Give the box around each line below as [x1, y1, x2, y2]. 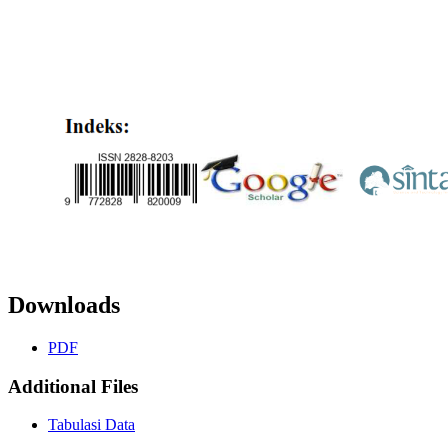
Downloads [8, 291, 120, 318]
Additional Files [8, 375, 138, 397]
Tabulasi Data [48, 416, 135, 434]
